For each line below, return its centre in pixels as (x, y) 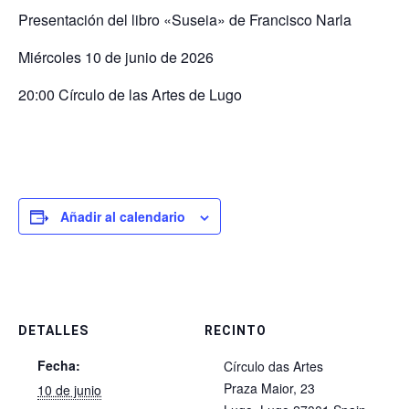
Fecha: (59, 366)
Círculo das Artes (273, 367)
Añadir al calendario (123, 217)
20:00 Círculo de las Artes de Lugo (130, 95)
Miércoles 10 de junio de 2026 (116, 58)
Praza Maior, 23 (269, 388)
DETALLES (53, 331)
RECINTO (236, 331)
